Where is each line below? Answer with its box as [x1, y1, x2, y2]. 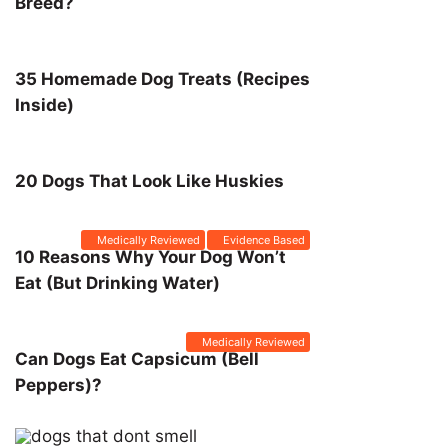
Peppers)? [15, 375, 102, 395]
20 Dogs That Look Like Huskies [15, 171, 284, 191]
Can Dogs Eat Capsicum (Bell [15, 349, 259, 369]
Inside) [15, 95, 74, 115]
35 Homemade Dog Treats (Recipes [15, 69, 310, 89]
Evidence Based [223, 233, 305, 247]
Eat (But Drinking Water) [15, 273, 220, 293]
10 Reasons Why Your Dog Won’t [15, 247, 286, 267]
